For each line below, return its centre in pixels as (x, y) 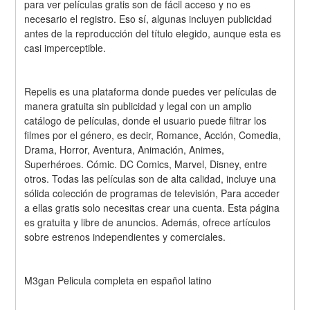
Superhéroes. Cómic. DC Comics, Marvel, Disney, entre (146, 164)
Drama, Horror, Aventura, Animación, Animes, (125, 149)
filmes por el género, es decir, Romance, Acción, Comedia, (153, 135)
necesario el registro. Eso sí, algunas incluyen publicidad (148, 19)
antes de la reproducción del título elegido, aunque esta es (153, 34)
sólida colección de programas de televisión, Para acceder (152, 193)
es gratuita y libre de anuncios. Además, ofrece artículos (148, 222)
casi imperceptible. (65, 48)
